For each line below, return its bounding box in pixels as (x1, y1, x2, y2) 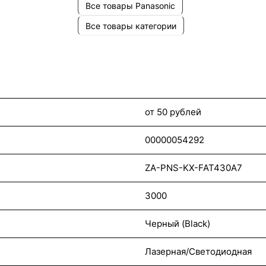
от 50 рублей (145, 106, 201, 118)
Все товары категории (85, 20, 176, 31)
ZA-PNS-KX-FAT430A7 (145, 162, 242, 174)
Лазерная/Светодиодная (145, 246, 252, 258)
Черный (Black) (145, 218, 210, 230)
